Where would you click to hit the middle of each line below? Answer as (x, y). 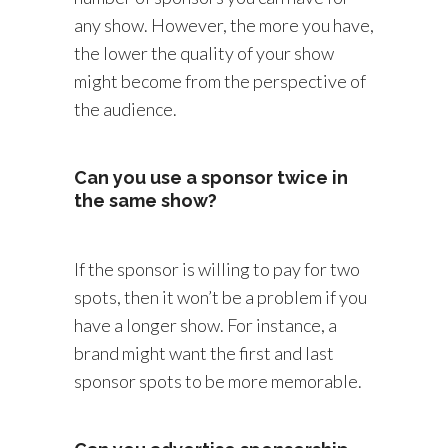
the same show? (145, 200)
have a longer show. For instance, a (205, 325)
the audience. (125, 109)
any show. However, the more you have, (224, 25)
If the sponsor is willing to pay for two (217, 269)
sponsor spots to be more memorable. (218, 381)
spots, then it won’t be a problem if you (220, 297)
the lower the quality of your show (204, 53)
